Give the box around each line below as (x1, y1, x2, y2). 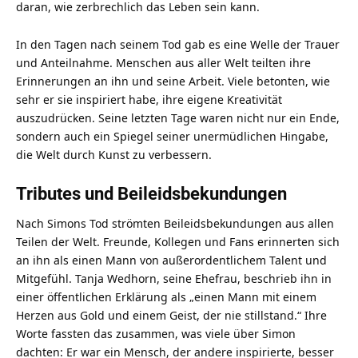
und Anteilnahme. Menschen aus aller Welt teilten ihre (16, 54, 311, 70)
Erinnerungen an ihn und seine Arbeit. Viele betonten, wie (16, 73, 330, 89)
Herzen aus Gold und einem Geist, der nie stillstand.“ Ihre (16, 308, 327, 324)
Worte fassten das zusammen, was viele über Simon (16, 326, 296, 342)
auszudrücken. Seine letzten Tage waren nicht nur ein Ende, (16, 109, 340, 125)
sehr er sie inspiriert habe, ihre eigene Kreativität (16, 91, 282, 107)
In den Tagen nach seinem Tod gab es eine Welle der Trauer (16, 36, 340, 52)
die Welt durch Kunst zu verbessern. (16, 146, 212, 162)
